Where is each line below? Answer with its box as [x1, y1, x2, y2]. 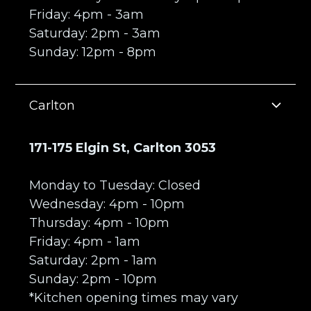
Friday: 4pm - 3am [29, 6, 144, 22]
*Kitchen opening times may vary [29, 289, 239, 305]
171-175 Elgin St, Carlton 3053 [29, 140, 217, 155]
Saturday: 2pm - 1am [29, 252, 158, 268]
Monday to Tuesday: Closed [29, 177, 201, 193]
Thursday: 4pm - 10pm [29, 215, 170, 230]
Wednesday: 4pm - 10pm [29, 196, 185, 212]
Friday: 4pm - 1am [29, 233, 141, 249]
